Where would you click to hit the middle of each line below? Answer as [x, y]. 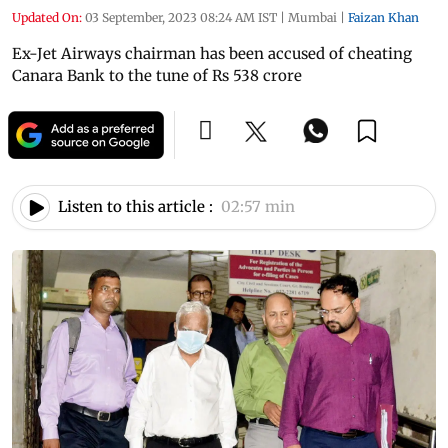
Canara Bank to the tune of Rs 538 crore [157, 75]
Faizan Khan [383, 17]
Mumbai [312, 17]
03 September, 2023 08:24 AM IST [181, 17]
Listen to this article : [135, 207]
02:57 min [258, 207]
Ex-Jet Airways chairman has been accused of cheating [212, 53]
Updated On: [47, 17]
